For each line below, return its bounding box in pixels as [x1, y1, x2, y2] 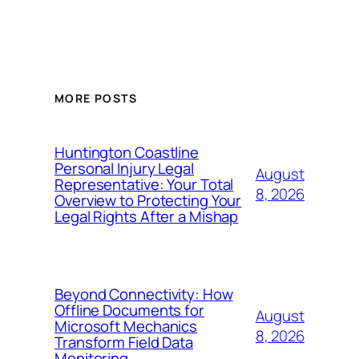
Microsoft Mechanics [54, 316, 198, 337]
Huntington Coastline [54, 142, 199, 163]
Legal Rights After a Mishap [54, 206, 239, 227]
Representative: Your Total [54, 174, 234, 195]
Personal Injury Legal [54, 158, 194, 179]
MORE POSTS [54, 90, 137, 106]
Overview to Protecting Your [54, 190, 242, 211]
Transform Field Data [54, 332, 193, 353]
